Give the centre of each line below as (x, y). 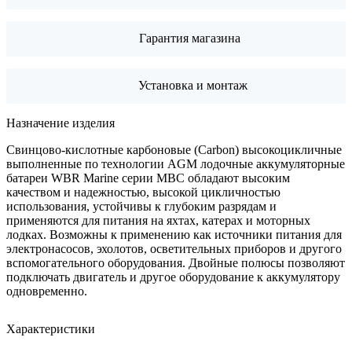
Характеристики (51, 328)
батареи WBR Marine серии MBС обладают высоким (148, 178)
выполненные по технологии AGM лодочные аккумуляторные (176, 163)
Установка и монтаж (193, 86)
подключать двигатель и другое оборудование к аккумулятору (173, 277)
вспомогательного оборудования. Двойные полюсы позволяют (176, 262)
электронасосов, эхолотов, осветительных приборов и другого (174, 248)
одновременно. (47, 291)
